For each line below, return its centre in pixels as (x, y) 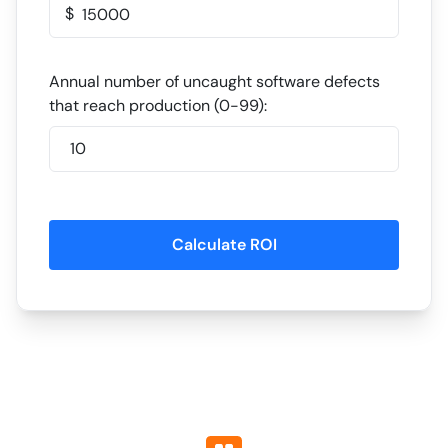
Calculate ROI (224, 244)
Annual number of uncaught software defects (214, 81)
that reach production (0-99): (158, 105)
